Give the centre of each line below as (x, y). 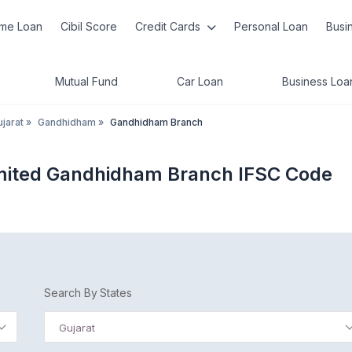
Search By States (88, 293)
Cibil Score (89, 26)
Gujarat (77, 328)
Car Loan (200, 81)
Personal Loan (271, 26)
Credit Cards (169, 26)
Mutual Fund (86, 81)
